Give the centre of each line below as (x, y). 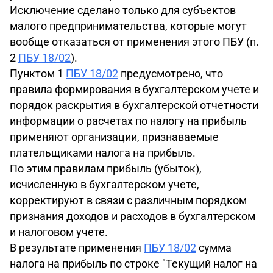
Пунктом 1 (38, 73)
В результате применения (77, 248)
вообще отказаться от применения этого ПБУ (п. (134, 42)
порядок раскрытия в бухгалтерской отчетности (134, 105)
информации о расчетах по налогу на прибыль (128, 121)
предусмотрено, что (171, 73)
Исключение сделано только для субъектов (123, 10)
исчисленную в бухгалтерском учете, (105, 184)
